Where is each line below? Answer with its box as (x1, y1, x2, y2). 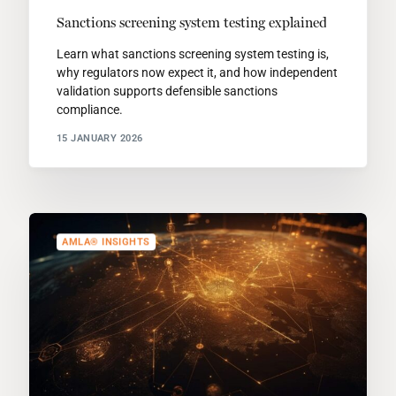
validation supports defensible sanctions (56, 83, 278, 98)
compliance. (56, 102, 123, 117)
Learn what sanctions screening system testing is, (56, 46, 329, 61)
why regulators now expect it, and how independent (56, 65, 338, 80)
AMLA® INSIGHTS (62, 236, 150, 248)
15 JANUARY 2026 (56, 133, 143, 145)
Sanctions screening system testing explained (56, 13, 327, 31)
